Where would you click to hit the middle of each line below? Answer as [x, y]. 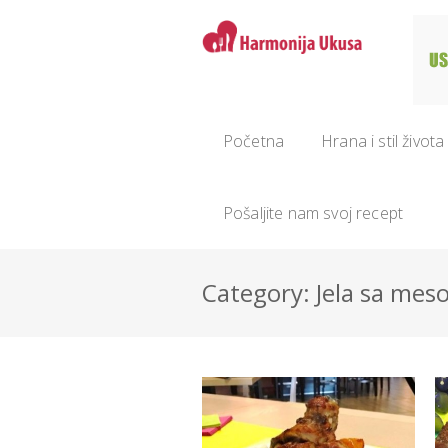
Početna [254, 141]
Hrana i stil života [383, 141]
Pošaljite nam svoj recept [313, 213]
